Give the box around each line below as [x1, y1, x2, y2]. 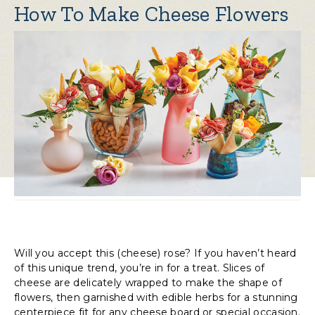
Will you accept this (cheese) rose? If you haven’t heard [14, 247, 297, 260]
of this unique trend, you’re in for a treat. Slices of [14, 262, 265, 275]
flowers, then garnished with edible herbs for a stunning [14, 291, 298, 304]
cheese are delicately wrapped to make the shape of [14, 276, 282, 290]
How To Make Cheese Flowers [14, 1, 289, 27]
